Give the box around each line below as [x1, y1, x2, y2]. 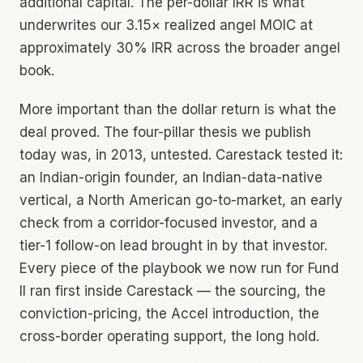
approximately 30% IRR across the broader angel [19, 40, 340, 56]
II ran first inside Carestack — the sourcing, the [19, 283, 326, 299]
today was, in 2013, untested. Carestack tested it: [19, 147, 343, 163]
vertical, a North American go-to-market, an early [19, 192, 343, 208]
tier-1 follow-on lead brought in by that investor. [19, 237, 327, 254]
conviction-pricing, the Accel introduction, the [19, 305, 319, 322]
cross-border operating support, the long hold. [19, 328, 319, 344]
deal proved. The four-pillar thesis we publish [19, 124, 311, 140]
